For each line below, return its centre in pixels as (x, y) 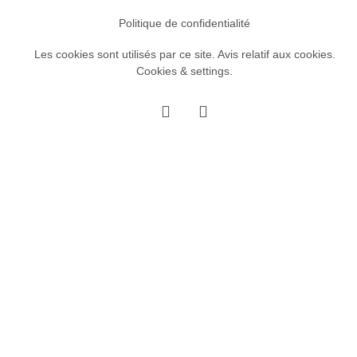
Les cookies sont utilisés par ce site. (126, 54)
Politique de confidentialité (184, 24)
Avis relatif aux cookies (275, 54)
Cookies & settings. (184, 71)
